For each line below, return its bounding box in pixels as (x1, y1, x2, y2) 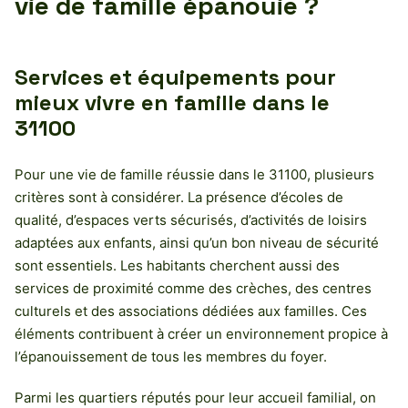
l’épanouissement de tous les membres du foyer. (15, 347, 327, 365)
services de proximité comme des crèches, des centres (15, 279, 372, 297)
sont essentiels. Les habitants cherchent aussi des (15, 256, 340, 274)
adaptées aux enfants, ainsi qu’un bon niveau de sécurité (15, 233, 379, 251)
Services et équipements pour (15, 62, 336, 91)
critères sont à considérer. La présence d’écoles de (15, 188, 343, 206)
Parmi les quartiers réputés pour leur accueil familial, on (15, 388, 376, 406)
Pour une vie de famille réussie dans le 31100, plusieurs (15, 165, 374, 183)
